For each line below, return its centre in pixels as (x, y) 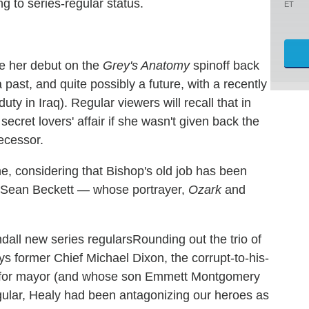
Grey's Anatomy (146, 65)
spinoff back (225, 65)
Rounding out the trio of (197, 239)
